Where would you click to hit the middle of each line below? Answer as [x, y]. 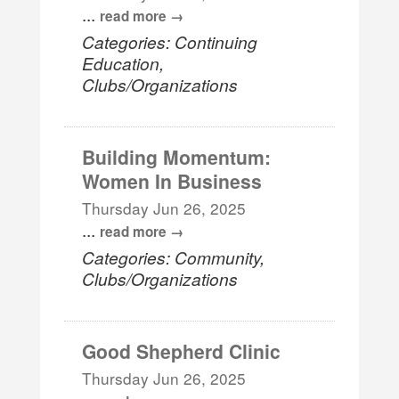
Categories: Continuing [170, 41]
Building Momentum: [177, 156]
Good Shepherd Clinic [182, 350]
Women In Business [172, 180]
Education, [123, 62]
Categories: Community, [174, 256]
